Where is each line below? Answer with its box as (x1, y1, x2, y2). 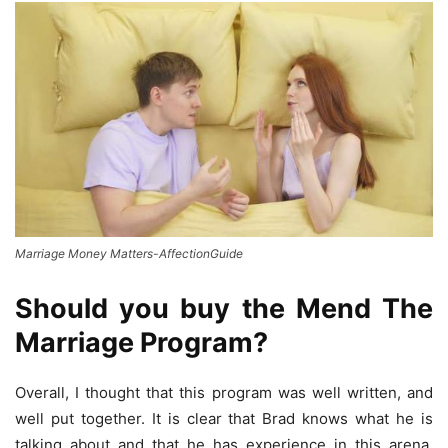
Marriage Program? (15, 326, 268, 360)
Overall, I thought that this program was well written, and (15, 383, 433, 403)
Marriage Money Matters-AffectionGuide (15, 246, 243, 262)
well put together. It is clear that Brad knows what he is (15, 409, 433, 429)
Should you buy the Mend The (15, 292, 433, 326)
